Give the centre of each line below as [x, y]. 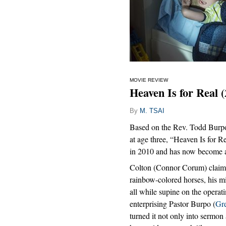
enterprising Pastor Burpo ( [173, 204]
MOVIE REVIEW [149, 80]
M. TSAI [152, 111]
